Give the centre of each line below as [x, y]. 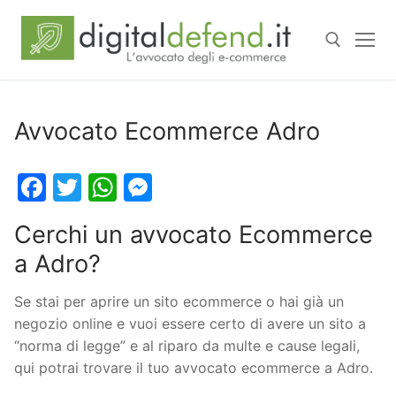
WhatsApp [187, 187]
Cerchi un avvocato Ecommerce [194, 234]
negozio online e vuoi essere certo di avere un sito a [190, 324]
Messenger [227, 187]
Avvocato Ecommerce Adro [167, 131]
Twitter [129, 187]
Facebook [112, 187]
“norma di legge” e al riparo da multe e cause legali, [187, 346]
